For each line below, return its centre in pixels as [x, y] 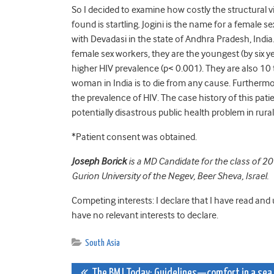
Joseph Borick [100, 161]
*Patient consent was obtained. [134, 137]
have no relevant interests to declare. [145, 215]
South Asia [102, 243]
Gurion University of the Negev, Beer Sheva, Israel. [171, 176]
